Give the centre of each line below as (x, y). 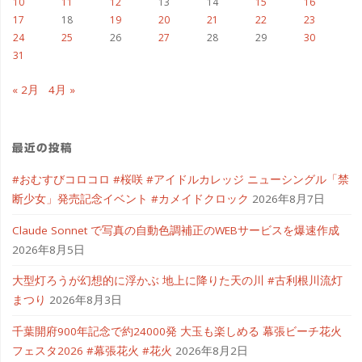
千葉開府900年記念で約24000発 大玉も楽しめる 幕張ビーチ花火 (177, 331)
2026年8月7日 (288, 199)
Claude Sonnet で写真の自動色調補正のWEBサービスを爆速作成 (175, 230)
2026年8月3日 (85, 300)
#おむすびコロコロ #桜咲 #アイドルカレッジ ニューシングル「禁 (180, 180)
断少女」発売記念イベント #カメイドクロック (130, 199)
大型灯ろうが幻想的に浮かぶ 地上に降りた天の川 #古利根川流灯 (177, 281)
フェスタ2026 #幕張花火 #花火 (92, 350)
